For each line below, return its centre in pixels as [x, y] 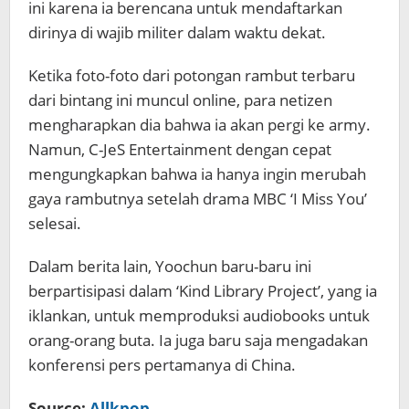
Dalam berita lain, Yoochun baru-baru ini [170, 266]
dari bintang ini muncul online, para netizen [180, 100]
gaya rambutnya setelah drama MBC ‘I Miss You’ [198, 199]
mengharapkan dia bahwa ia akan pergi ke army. [199, 125]
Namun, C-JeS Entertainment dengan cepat [180, 149]
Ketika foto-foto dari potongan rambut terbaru [192, 75]
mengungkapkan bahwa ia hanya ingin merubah [197, 174]
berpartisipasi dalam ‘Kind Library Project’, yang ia [203, 291]
